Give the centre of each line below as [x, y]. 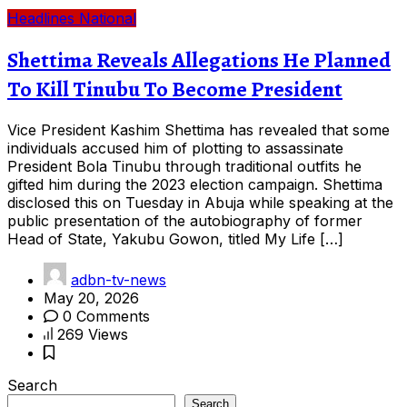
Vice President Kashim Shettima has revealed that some [199, 130]
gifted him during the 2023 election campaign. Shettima [195, 185]
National [108, 18]
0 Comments [104, 317]
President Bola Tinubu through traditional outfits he [184, 167]
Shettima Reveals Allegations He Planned [199, 60]
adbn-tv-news [119, 280]
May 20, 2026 [91, 298]
